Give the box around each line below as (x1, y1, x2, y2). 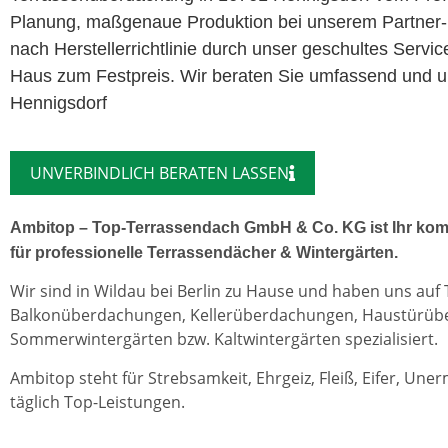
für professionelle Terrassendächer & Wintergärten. (10, 243, 398, 261)
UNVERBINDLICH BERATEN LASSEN (30, 161, 289, 184)
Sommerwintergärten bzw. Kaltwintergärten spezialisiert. (10, 328, 438, 351)
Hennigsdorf (10, 92, 107, 113)
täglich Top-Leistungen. (10, 390, 185, 413)
